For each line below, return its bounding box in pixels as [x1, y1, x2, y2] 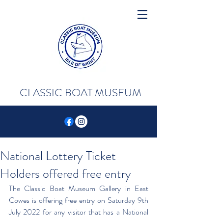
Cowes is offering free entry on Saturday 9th [9, 194, 148, 206]
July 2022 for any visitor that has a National [9, 206, 148, 218]
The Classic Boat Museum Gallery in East [9, 183, 148, 194]
